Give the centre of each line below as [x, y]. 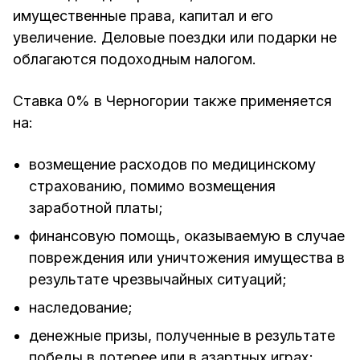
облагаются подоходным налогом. [135, 59]
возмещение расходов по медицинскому [172, 164]
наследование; [81, 307]
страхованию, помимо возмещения [152, 186]
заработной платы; [96, 207]
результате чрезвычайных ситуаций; [158, 279]
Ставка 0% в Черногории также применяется [172, 100]
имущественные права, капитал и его [143, 15]
